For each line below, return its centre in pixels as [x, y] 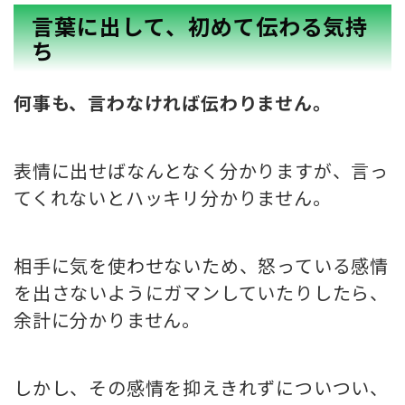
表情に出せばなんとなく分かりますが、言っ [201, 171]
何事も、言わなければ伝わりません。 [173, 103]
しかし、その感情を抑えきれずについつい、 [201, 388]
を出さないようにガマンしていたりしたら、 [201, 293]
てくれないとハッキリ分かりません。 [173, 198]
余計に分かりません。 [107, 320]
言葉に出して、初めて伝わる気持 [200, 26]
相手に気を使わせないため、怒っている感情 [201, 266]
